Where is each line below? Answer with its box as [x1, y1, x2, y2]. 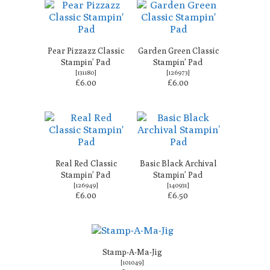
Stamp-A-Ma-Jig [102, 246, 162, 257]
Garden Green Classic [137, 45, 219, 55]
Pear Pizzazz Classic [48, 45, 124, 55]
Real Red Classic [55, 158, 117, 168]
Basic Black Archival [139, 158, 217, 168]
